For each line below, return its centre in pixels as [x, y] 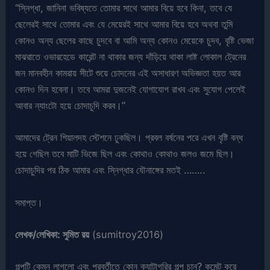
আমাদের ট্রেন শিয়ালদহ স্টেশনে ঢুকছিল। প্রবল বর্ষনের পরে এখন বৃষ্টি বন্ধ [129, 138]
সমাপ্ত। [29, 202]
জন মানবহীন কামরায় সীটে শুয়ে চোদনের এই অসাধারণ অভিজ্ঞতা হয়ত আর [128, 73]
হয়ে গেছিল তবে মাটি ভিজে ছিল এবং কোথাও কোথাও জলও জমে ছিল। [125, 154]
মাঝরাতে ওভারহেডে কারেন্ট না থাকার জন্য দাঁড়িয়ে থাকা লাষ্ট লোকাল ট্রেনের [131, 57]
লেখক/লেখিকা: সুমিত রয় [52, 234]
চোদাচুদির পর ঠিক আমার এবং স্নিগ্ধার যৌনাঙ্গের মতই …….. [111, 170]
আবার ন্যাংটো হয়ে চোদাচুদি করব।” [71, 106]
